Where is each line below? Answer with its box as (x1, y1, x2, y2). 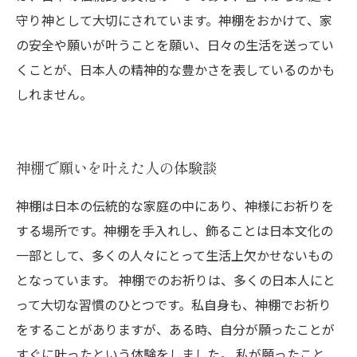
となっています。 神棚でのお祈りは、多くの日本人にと (16, 270, 335, 289)
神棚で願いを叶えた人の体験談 (16, 157, 217, 178)
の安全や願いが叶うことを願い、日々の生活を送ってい (16, 35, 334, 54)
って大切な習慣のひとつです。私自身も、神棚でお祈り (16, 295, 331, 314)
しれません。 (16, 84, 92, 104)
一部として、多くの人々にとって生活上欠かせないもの (16, 245, 333, 265)
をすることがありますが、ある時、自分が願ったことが (16, 320, 335, 339)
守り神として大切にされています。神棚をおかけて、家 (16, 10, 332, 29)
